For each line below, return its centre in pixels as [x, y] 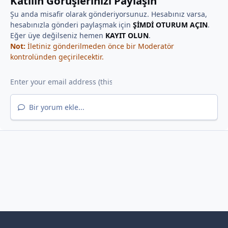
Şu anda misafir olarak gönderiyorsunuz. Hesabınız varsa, [108, 14]
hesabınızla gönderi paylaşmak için [71, 24]
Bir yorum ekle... [55, 107]
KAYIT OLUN [127, 35]
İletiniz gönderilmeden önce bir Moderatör [99, 46]
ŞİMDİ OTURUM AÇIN [170, 24]
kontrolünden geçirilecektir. [57, 56]
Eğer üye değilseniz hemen [58, 35]
